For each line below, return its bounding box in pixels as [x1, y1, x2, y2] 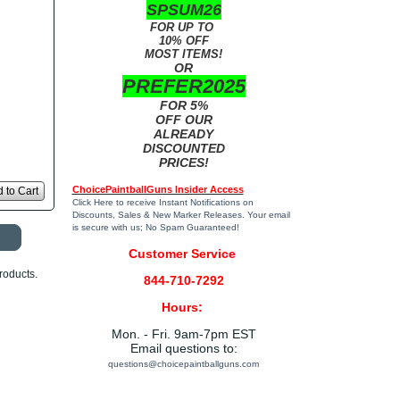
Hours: [161, 300, 206, 314]
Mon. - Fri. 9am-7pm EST [111, 327, 256, 341]
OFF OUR [154, 112, 212, 127]
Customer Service [128, 246, 239, 261]
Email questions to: [129, 341, 237, 355]
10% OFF [154, 34, 209, 47]
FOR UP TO [150, 21, 217, 34]
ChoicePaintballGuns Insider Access [71, 184, 244, 195]
